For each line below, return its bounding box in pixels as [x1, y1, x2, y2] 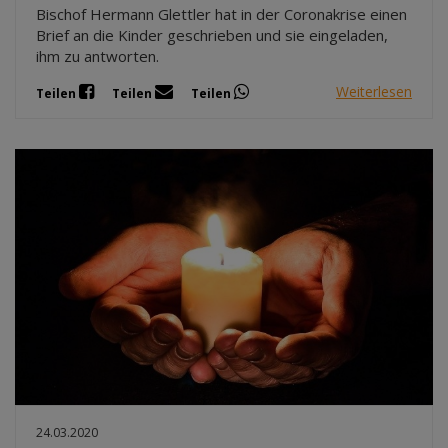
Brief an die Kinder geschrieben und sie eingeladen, [36, 24, 388, 45]
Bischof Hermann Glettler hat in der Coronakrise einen [36, 3, 407, 24]
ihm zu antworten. [36, 45, 159, 66]
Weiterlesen [336, 82, 412, 102]
